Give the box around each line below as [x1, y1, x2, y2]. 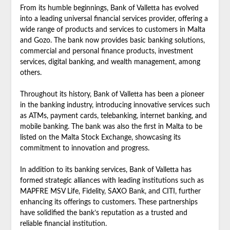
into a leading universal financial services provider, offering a [20, 15, 208, 23]
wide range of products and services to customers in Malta [20, 26, 205, 33]
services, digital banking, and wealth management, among [20, 58, 200, 66]
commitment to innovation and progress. [20, 144, 149, 152]
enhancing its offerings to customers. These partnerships [20, 198, 198, 206]
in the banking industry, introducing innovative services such [20, 101, 210, 109]
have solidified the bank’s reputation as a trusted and [20, 209, 187, 217]
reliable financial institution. [20, 220, 107, 227]
